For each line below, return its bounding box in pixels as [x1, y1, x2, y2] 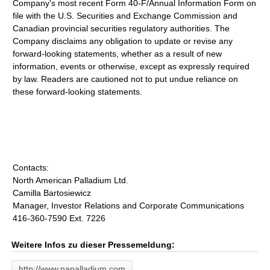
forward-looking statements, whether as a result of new [13, 49, 222, 58]
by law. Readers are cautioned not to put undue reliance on [13, 74, 239, 84]
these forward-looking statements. [13, 87, 143, 96]
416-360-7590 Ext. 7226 [13, 213, 106, 223]
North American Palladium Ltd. [13, 175, 129, 185]
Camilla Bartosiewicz [13, 188, 92, 198]
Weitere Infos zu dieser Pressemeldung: [11, 240, 175, 250]
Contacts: [13, 163, 49, 172]
